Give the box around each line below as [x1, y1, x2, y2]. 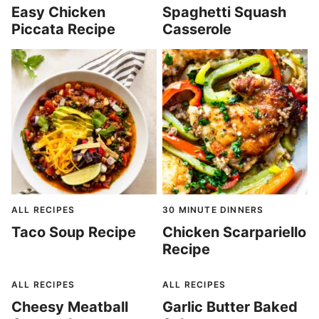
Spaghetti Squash [162, 4, 286, 21]
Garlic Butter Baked [162, 298, 298, 315]
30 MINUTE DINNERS [162, 204, 264, 215]
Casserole [162, 21, 231, 38]
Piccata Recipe [11, 21, 115, 38]
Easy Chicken [11, 4, 105, 21]
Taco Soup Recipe [11, 224, 136, 241]
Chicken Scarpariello [162, 224, 306, 241]
